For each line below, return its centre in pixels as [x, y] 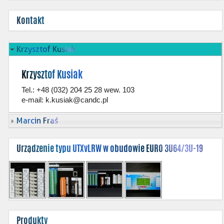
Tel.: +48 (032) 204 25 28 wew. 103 [78, 89]
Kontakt [30, 20]
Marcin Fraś [37, 121]
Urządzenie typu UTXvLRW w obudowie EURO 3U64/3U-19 [110, 148]
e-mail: [33, 99]
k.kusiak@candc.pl [76, 99]
